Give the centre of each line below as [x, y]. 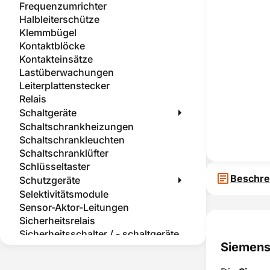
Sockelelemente [55, 260]
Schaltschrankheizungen [77, 127]
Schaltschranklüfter [64, 153]
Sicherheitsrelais [57, 221]
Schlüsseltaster [55, 166]
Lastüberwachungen [67, 72]
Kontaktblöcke [52, 46]
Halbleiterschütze [59, 19]
